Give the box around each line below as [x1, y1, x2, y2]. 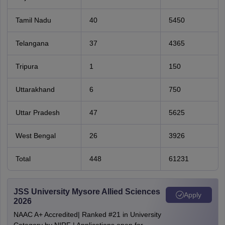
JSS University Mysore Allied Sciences [13, 187, 160, 196]
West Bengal [15, 132, 56, 140]
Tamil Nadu [15, 16, 51, 24]
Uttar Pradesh [15, 108, 60, 117]
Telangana [15, 39, 49, 47]
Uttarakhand [15, 85, 55, 93]
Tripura [15, 62, 38, 70]
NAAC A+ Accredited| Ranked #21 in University [13, 210, 161, 218]
